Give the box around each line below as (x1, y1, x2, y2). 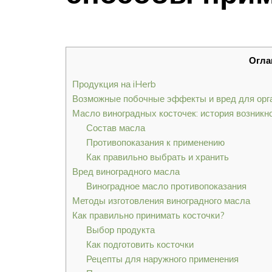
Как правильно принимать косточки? (72, 209, 225, 222)
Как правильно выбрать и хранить (86, 151, 229, 163)
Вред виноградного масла (72, 166, 180, 178)
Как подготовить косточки (86, 239, 194, 251)
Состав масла (86, 122, 145, 134)
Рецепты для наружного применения (86, 253, 239, 265)
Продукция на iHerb (72, 78, 156, 90)
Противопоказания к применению (86, 137, 225, 149)
